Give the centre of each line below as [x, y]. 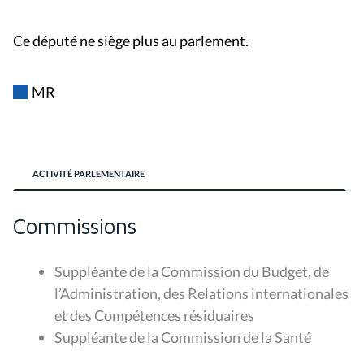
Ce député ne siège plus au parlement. [131, 40]
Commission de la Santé [236, 337]
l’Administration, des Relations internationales [201, 293]
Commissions [75, 225]
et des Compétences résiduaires [154, 315]
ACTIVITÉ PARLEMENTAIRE [89, 173]
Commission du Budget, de [245, 271]
